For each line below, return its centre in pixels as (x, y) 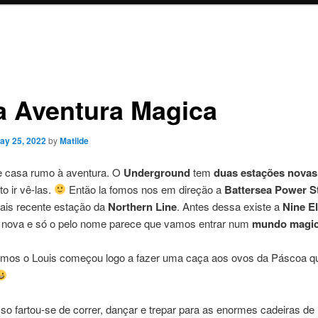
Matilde (74, 140)
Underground (157, 172)
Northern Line (141, 206)
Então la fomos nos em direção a (145, 189)
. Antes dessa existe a (229, 206)
